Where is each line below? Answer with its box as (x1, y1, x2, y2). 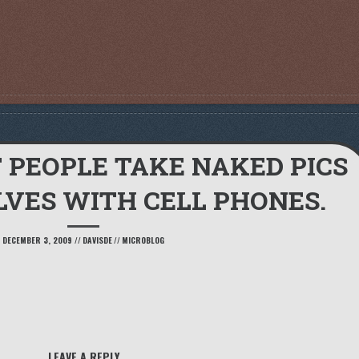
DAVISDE (83, 234, 112, 246)
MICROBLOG (122, 234, 164, 246)
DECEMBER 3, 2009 (2, 234, 72, 246)
